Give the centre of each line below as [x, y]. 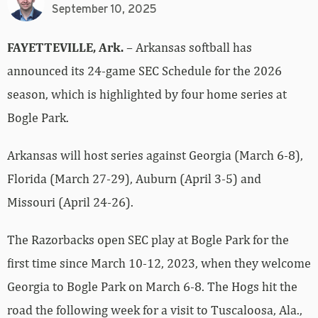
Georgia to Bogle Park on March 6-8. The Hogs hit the [152, 286]
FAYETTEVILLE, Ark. [67, 47]
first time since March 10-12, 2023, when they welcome [159, 263]
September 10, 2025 [104, 9]
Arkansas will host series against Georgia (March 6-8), [155, 155]
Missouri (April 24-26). [70, 202]
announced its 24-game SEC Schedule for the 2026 [144, 70]
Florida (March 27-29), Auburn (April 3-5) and [134, 178]
